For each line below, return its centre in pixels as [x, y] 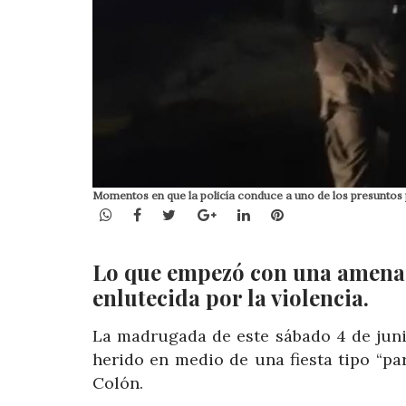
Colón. [118, 383]
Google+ [244, 213]
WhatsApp [147, 213]
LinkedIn [279, 213]
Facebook [174, 213]
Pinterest [315, 213]
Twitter [202, 213]
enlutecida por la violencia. [231, 298]
